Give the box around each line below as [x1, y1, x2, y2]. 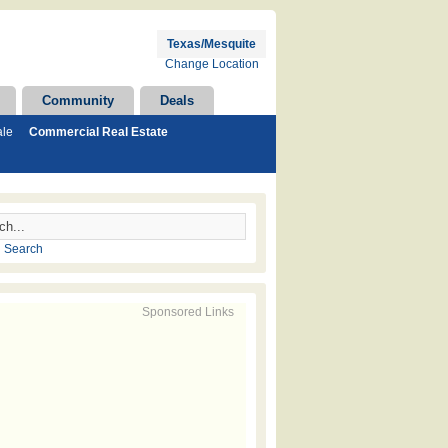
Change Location [164, 57, 259, 71]
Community [42, 93, 114, 108]
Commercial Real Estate [29, 125, 168, 139]
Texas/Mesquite [167, 37, 256, 51]
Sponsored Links [142, 305, 234, 319]
